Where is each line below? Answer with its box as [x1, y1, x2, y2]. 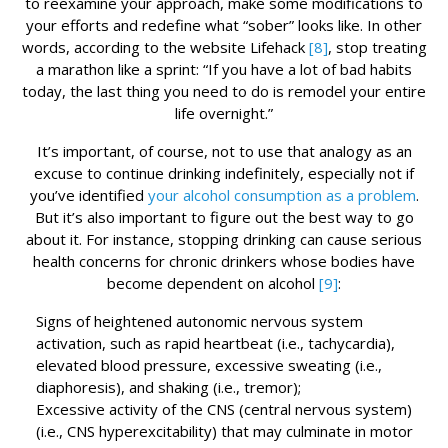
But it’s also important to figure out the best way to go [34, 207, 414, 228]
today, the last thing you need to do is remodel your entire [22, 81, 426, 102]
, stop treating [327, 37, 427, 58]
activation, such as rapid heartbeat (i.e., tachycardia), [36, 333, 395, 354]
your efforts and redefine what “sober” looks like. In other [26, 15, 422, 36]
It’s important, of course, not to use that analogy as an [36, 141, 412, 162]
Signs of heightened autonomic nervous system [36, 311, 363, 332]
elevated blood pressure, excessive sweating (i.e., [36, 355, 382, 376]
